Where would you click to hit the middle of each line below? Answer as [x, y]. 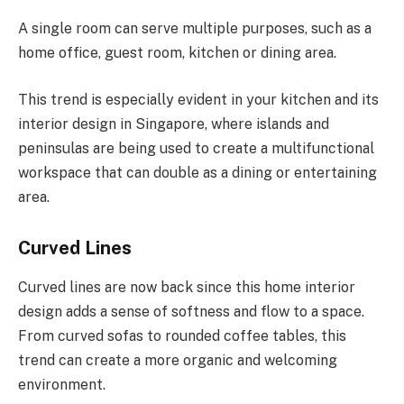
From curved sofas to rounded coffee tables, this [182, 335]
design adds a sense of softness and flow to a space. [191, 311]
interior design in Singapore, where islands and [174, 124]
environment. [62, 384]
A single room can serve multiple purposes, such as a [195, 29]
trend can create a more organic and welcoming [178, 360]
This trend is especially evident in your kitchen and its [198, 99]
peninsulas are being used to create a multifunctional [196, 148]
